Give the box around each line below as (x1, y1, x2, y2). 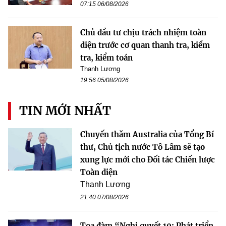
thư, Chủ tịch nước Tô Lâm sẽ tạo (80, 142, 205, 152)
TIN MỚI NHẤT (19, 102, 111, 119)
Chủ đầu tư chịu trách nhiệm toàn (80, 27, 206, 37)
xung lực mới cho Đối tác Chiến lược (80, 154, 215, 164)
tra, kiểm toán (80, 52, 133, 63)
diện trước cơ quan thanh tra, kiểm (80, 40, 210, 50)
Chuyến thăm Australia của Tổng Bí (80, 129, 214, 139)
